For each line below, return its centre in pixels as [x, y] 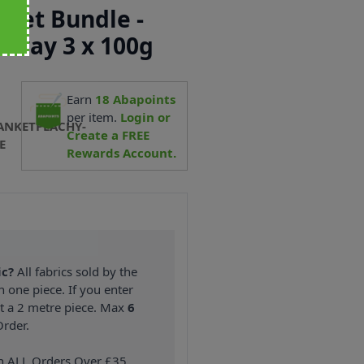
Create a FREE [108, 134]
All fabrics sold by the [76, 272]
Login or [146, 117]
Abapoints [143, 99]
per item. [94, 117]
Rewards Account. [122, 152]
